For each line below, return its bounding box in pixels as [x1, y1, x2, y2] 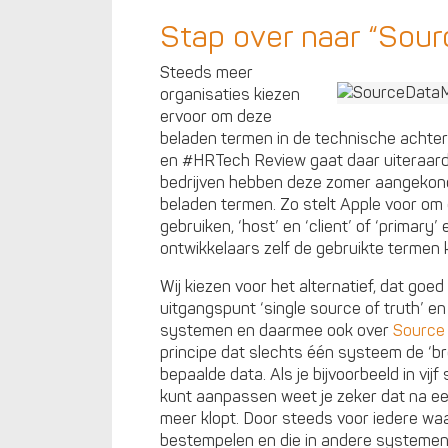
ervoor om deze [160, 107, 272, 128]
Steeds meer [160, 63, 253, 84]
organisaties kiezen [160, 85, 300, 106]
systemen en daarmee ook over [160, 321, 393, 342]
